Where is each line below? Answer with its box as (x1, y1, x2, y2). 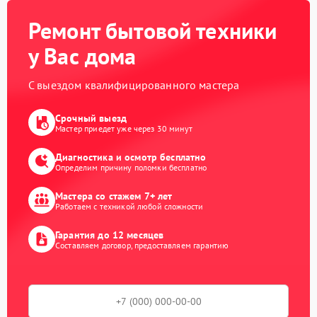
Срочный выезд (55, 112, 127, 125)
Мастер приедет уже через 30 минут (55, 123, 192, 134)
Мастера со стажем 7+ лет (55, 190, 173, 203)
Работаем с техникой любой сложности (55, 201, 204, 212)
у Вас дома (28, 40, 137, 71)
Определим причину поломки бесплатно (55, 162, 207, 173)
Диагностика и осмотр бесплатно (55, 151, 207, 164)
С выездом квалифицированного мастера (28, 77, 240, 92)
